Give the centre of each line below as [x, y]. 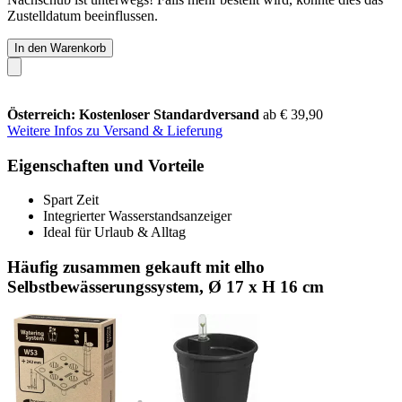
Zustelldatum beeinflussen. [83, 15]
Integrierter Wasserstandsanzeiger [137, 216]
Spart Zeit [71, 200]
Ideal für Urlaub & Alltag [114, 232]
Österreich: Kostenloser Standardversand [135, 114]
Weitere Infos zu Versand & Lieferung [115, 130]
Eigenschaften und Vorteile [105, 165]
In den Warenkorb [60, 48]
